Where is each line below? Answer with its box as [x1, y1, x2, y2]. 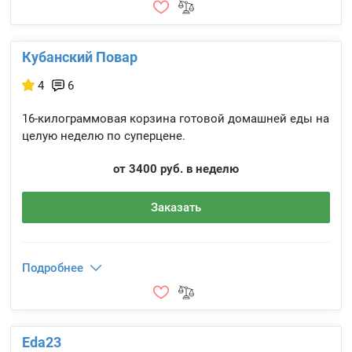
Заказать [150, 200, 201, 214]
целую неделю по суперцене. [22, 129, 186, 143]
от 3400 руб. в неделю [112, 162, 239, 176]
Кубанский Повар [22, 49, 138, 65]
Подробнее [22, 261, 84, 275]
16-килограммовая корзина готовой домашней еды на [22, 112, 330, 126]
